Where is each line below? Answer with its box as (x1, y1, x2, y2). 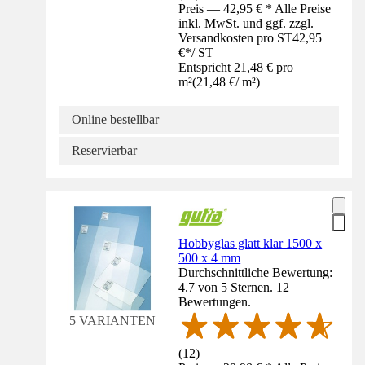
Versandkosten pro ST (178, 30, 293, 45)
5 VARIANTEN (68, 313, 156, 328)
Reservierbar (72, 143, 137, 157)
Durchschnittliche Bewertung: (178, 265, 333, 279)
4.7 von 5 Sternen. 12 (178, 279, 290, 294)
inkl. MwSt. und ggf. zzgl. (178, 15, 314, 30)
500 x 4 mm (178, 250, 241, 265)
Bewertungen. (178, 294, 252, 309)
